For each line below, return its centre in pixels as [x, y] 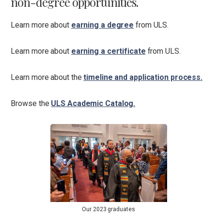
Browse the [31, 103]
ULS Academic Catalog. [93, 103]
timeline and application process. [143, 77]
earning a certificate [108, 51]
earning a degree [102, 25]
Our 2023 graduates [108, 209]
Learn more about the [47, 77]
